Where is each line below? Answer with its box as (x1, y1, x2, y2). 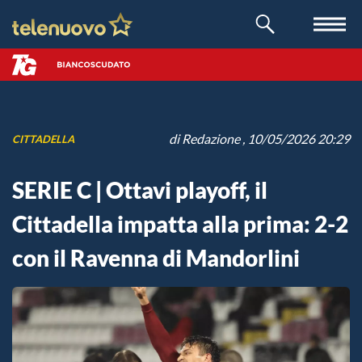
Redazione (182, 131, 240, 146)
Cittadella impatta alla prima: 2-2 (12, 210, 348, 238)
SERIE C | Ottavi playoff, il (12, 176, 267, 204)
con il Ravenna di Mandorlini (12, 244, 300, 271)
